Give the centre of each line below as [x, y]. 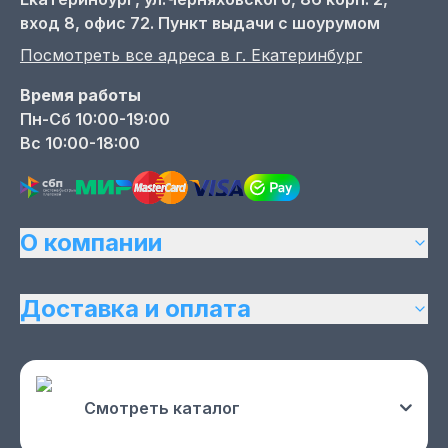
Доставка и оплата [135, 308]
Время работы [80, 95]
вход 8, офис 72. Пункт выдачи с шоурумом [200, 23]
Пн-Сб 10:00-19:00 [95, 119]
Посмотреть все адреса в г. [135, 55]
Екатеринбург [306, 55]
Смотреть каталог [162, 408]
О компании [91, 242]
